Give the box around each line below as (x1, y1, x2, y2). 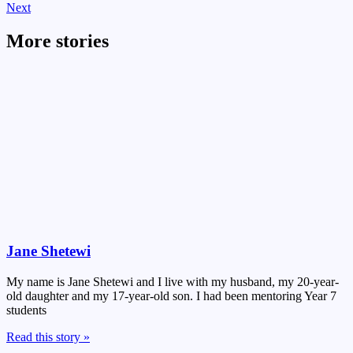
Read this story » (6, 330, 90, 344)
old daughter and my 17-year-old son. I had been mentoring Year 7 (6, 289, 336, 303)
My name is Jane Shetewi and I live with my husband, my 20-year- (6, 275, 339, 288)
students (6, 303, 46, 317)
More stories (6, 30, 109, 51)
